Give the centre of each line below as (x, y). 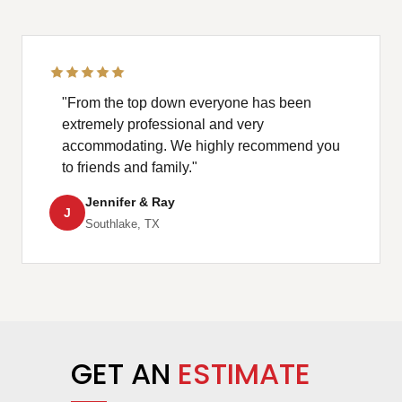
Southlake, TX (122, 225)
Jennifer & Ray (130, 202)
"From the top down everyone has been (187, 103)
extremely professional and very (163, 125)
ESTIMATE (244, 374)
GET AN (121, 374)
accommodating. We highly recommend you (201, 146)
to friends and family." (130, 168)
